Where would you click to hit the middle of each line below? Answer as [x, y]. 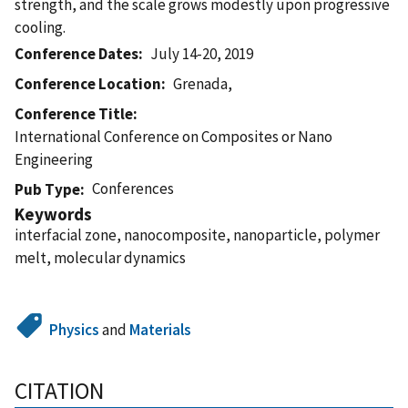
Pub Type [47, 189]
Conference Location [88, 83]
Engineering [54, 159]
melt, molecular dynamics [100, 257]
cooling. [40, 27]
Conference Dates [76, 53]
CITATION [59, 390]
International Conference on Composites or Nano [173, 136]
